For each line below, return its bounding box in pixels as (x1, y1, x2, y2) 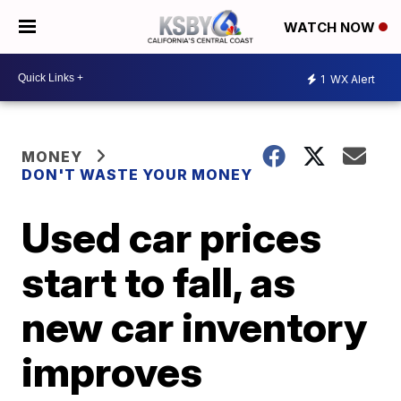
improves (21, 346, 203, 397)
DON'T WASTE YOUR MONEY (21, 166, 253, 183)
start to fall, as (21, 257, 296, 307)
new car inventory (21, 302, 368, 352)
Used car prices (21, 212, 322, 262)
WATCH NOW (284, 19, 379, 37)
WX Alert (328, 72, 375, 86)
